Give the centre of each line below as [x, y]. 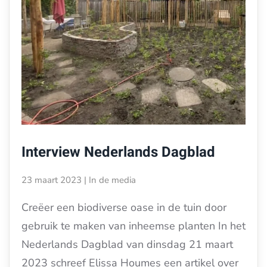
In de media [112, 180]
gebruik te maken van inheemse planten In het [133, 226]
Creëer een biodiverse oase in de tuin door [124, 208]
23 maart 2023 [52, 180]
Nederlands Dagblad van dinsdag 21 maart [127, 245]
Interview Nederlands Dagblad [118, 153]
